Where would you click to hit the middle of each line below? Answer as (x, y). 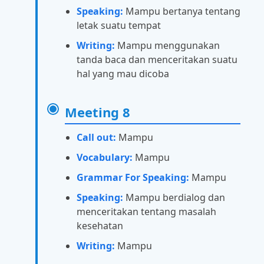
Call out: (96, 137)
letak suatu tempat (119, 25)
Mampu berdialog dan (174, 197)
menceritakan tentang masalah (146, 211)
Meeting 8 (98, 112)
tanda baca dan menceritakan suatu (157, 59)
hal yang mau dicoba (123, 73)
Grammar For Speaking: (133, 177)
